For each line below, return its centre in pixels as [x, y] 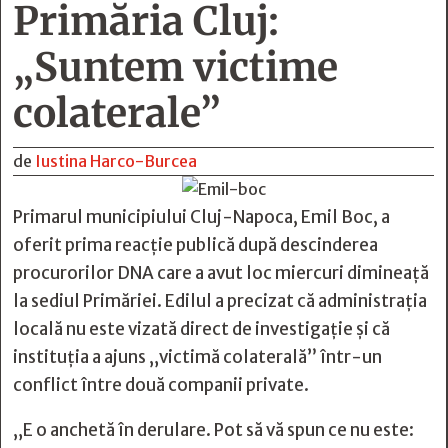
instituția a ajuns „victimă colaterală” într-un [197, 357]
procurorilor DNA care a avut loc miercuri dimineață [221, 273]
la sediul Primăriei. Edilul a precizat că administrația [220, 301]
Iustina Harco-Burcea [116, 161]
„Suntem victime [175, 67]
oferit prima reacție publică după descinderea [195, 245]
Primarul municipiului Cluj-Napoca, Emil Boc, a [201, 217]
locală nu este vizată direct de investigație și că [201, 329]
